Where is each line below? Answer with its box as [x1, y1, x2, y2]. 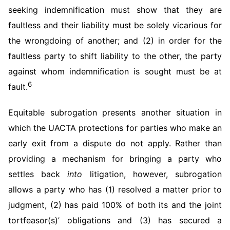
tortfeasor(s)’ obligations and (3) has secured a [8, 215, 222, 225]
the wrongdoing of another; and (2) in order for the [8, 35, 222, 46]
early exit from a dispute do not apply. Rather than [8, 138, 222, 148]
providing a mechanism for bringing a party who [8, 154, 222, 164]
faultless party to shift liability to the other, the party [8, 51, 222, 61]
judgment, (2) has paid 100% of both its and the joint [8, 200, 222, 210]
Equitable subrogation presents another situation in [8, 107, 222, 118]
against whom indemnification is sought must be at [8, 66, 222, 76]
